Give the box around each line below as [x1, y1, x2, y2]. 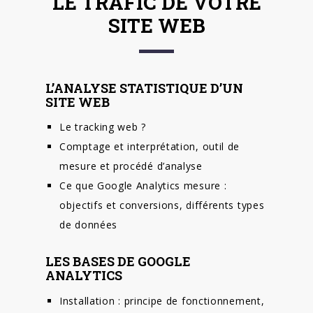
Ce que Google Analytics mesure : [59, 179, 227, 193]
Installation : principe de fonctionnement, [59, 293, 265, 307]
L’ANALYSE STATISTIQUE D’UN [45, 80, 243, 96]
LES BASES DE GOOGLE [45, 253, 191, 270]
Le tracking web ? [59, 120, 146, 134]
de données [59, 218, 117, 232]
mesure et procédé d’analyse [59, 159, 203, 173]
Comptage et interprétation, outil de [59, 140, 240, 154]
